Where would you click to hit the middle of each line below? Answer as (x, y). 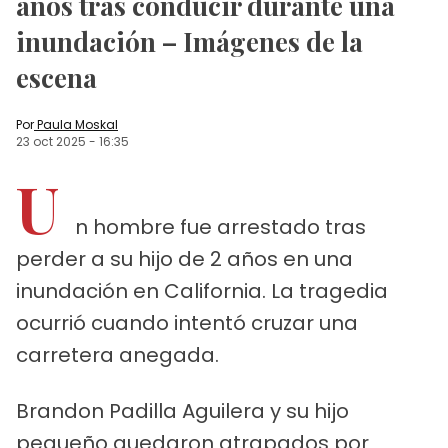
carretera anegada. (117, 354)
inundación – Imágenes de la (189, 41)
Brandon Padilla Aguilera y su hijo (182, 410)
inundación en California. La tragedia (202, 290)
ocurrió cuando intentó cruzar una (187, 322)
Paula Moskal (77, 124)
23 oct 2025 (51, 141)
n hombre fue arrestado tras (220, 226)
